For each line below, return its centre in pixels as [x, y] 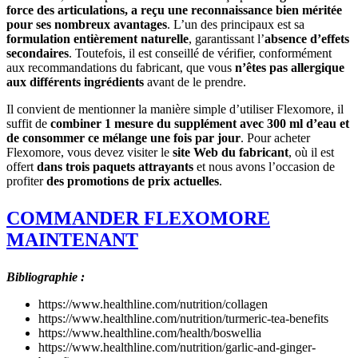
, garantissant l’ [227, 38]
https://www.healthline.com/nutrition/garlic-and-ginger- [177, 347]
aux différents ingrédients [75, 82]
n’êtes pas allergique [290, 67]
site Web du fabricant [231, 152]
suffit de [28, 123]
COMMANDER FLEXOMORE [138, 218]
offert [22, 166]
